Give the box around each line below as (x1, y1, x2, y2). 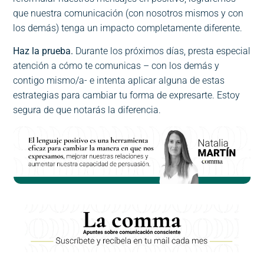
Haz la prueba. (13, 45, 76, 57)
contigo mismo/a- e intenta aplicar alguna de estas (13, 74, 225, 86)
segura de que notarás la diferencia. (13, 104, 161, 115)
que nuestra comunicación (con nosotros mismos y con (13, 7, 244, 19)
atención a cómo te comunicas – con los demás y (13, 60, 220, 71)
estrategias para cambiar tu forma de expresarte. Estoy (13, 89, 240, 101)
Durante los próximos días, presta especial (75, 45, 251, 57)
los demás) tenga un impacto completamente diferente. (13, 22, 243, 34)
